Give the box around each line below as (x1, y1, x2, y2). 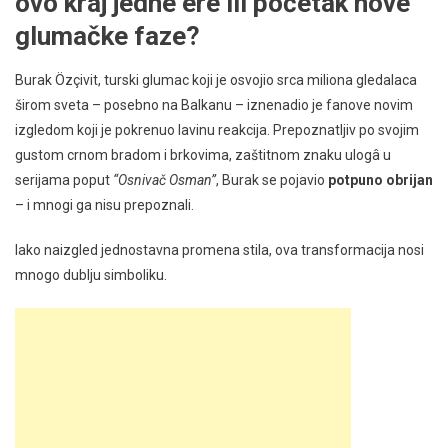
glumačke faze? (15, 21, 200, 52)
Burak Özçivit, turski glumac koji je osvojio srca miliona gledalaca (15, 72, 417, 89)
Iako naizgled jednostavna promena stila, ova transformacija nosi (15, 242, 424, 259)
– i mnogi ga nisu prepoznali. (15, 197, 194, 214)
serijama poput (15, 172, 113, 189)
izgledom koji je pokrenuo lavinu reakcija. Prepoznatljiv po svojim (15, 122, 419, 139)
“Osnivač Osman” (113, 172, 216, 189)
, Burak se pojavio (216, 172, 328, 189)
